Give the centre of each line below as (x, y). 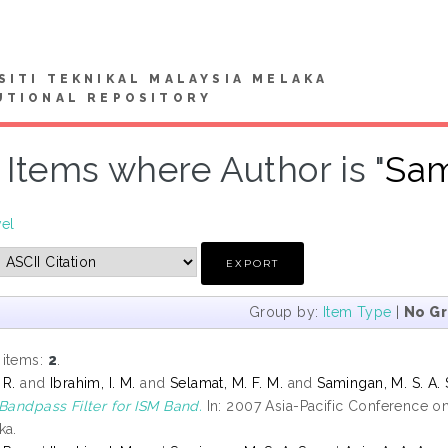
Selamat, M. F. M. (228, 382)
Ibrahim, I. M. (95, 382)
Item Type (357, 311)
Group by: (285, 311)
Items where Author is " (196, 169)
